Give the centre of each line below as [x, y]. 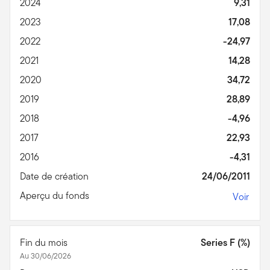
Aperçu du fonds [56, 195]
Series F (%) [225, 242]
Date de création [55, 176]
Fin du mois [45, 242]
